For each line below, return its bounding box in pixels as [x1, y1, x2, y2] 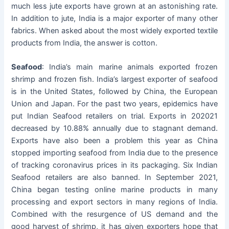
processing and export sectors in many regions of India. [11, 197, 218, 207]
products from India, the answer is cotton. [11, 38, 158, 48]
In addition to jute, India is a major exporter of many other [11, 14, 218, 24]
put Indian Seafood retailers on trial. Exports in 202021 [11, 111, 218, 121]
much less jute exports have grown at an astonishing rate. [11, 2, 218, 11]
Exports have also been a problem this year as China [11, 136, 218, 146]
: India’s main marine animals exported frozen [42, 62, 218, 72]
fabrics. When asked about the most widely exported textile [11, 26, 218, 36]
